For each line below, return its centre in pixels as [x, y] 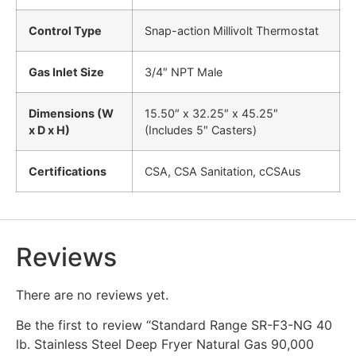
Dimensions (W [71, 113]
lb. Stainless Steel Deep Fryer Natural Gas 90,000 [165, 344]
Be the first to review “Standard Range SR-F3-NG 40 [174, 325]
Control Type [65, 30]
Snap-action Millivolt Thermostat [232, 30]
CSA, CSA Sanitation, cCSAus [223, 171]
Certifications [68, 171]
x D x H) [49, 130]
